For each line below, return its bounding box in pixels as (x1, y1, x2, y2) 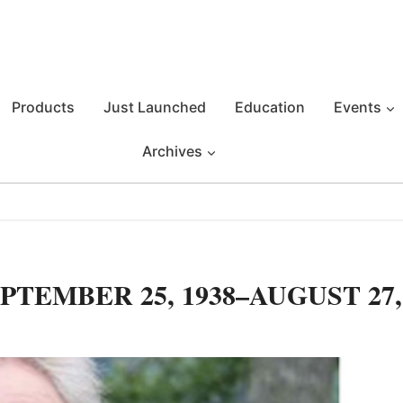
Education (235, 98, 305, 116)
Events (334, 98, 381, 116)
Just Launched (103, 98, 206, 116)
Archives (141, 142, 202, 160)
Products (12, 98, 75, 116)
